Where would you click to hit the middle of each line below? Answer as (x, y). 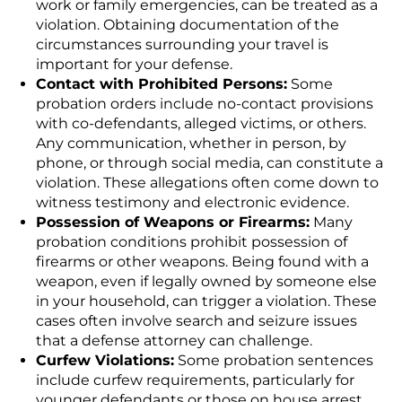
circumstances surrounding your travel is (182, 45)
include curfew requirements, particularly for (195, 380)
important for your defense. (134, 65)
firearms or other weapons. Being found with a (202, 262)
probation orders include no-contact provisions (205, 104)
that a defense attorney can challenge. (174, 341)
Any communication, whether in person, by (191, 144)
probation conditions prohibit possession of (192, 242)
